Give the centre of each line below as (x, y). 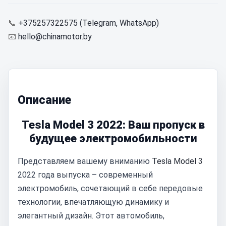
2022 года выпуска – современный (85, 175)
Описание (44, 100)
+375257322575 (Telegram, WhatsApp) (89, 23)
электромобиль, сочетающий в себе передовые (110, 188)
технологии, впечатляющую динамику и (93, 202)
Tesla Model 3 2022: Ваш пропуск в (113, 125)
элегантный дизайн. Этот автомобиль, (91, 216)
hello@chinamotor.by (55, 37)
